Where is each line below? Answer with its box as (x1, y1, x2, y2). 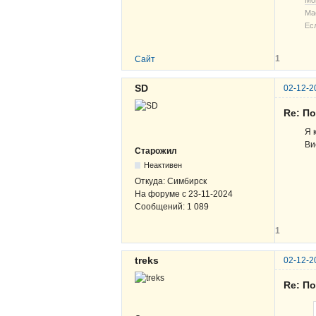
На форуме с (135, 188, 188, 199)
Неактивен (144, 160, 183, 169)
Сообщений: (135, 201, 187, 212)
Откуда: (135, 176, 167, 186)
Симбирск (167, 176, 207, 186)
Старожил (135, 145, 177, 156)
